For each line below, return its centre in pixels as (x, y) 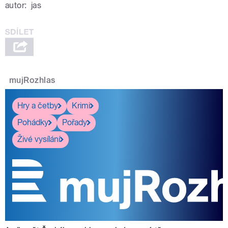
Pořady (75, 123)
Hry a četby (38, 106)
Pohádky (33, 123)
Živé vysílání (39, 139)
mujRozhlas (32, 80)
